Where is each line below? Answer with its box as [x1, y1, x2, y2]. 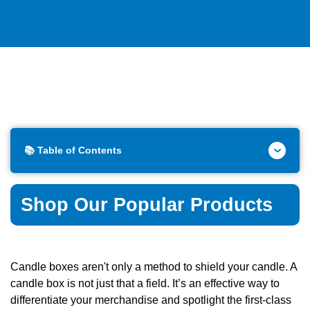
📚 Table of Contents [24, 145, 122, 156]
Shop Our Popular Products [21, 194, 273, 215]
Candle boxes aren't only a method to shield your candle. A [10, 261, 297, 273]
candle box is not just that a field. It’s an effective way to [10, 277, 280, 289]
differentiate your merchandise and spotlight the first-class [10, 294, 291, 306]
